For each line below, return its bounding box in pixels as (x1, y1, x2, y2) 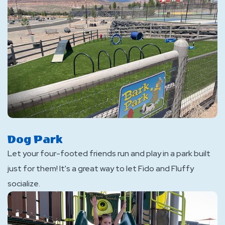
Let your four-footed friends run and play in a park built (8, 148, 210, 159)
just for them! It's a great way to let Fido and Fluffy (8, 163, 194, 174)
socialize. (8, 178, 40, 189)
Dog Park (8, 133, 62, 146)
